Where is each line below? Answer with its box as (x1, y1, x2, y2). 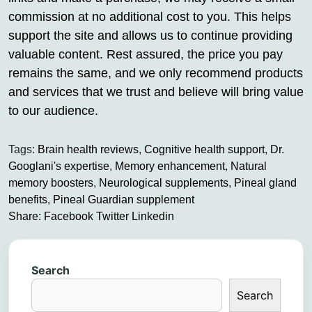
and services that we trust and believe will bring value (8, 85, 304, 100)
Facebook (44, 210, 93, 223)
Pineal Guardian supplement (53, 194, 194, 206)
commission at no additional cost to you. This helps (8, 10, 291, 24)
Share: (8, 210, 41, 223)
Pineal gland (234, 177, 297, 189)
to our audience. (8, 104, 98, 118)
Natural (231, 160, 267, 173)
